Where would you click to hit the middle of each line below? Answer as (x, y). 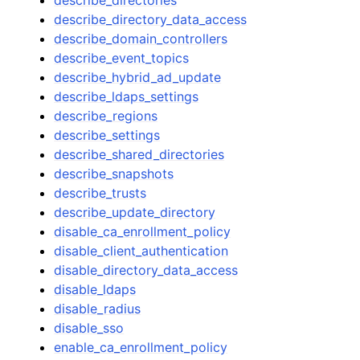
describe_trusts (100, 192)
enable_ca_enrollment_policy (141, 347)
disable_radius (98, 308)
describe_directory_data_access (151, 19)
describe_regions (106, 115)
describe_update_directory (135, 212)
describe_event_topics (122, 57)
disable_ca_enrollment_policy (143, 231)
